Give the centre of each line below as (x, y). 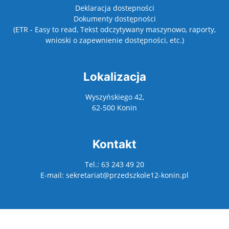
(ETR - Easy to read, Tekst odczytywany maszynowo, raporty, (114, 30)
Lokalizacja (114, 77)
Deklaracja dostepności (114, 8)
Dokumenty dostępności (114, 19)
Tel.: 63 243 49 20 (114, 165)
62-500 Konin (114, 108)
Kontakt (114, 144)
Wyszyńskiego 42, (114, 97)
